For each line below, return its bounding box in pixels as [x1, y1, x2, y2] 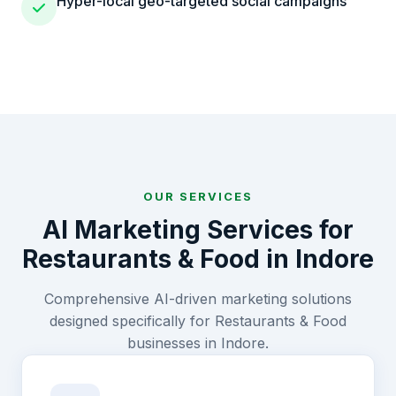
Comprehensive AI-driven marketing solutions [44, 290, 352, 308]
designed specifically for [49, 312, 215, 330]
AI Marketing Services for [42, 215, 354, 245]
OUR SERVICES [143, 189, 253, 203]
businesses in [127, 334, 221, 352]
